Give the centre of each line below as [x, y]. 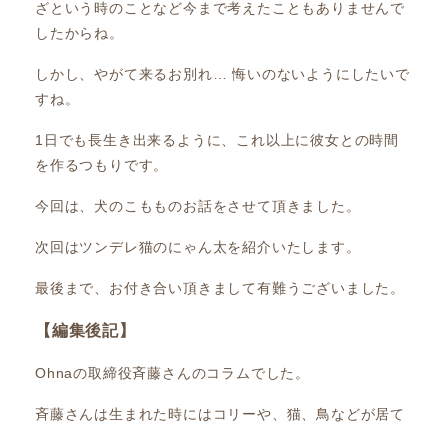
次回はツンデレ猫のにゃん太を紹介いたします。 [198, 247]
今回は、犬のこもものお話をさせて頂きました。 [198, 206]
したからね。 [79, 33]
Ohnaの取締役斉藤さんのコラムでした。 [172, 373]
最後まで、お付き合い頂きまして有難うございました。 [220, 288]
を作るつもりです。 [102, 165]
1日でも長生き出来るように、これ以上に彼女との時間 [217, 140]
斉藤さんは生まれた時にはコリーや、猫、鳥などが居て [220, 414]
